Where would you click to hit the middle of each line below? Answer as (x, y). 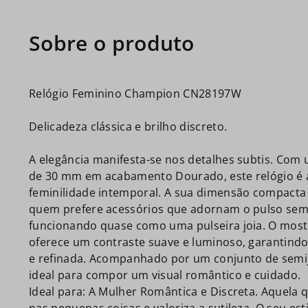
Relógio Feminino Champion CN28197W (135, 93)
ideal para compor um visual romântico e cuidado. (165, 275)
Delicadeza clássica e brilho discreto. (128, 126)
